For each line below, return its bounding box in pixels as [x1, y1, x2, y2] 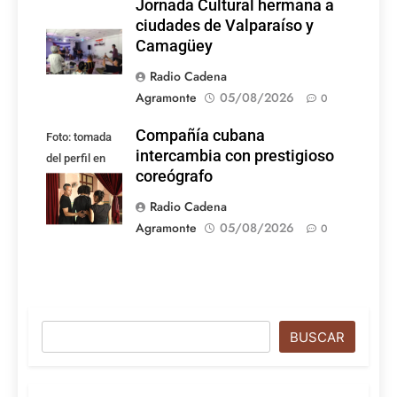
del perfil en [46, 151, 105, 165]
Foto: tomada [46, 129, 112, 144]
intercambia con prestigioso [136, 146, 334, 165]
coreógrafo [136, 167, 213, 185]
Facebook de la [46, 172, 122, 186]
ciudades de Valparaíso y [136, 16, 314, 35]
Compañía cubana [136, 126, 265, 144]
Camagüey [136, 36, 213, 55]
